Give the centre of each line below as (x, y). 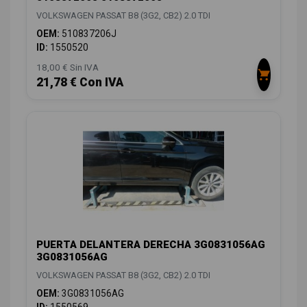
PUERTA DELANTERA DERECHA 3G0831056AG (151, 244)
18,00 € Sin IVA (67, 67)
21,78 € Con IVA (80, 82)
